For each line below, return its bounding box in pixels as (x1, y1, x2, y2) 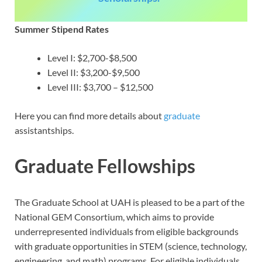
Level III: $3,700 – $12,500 (47, 81, 153, 92)
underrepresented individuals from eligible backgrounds (15, 226, 239, 237)
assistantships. (15, 124, 74, 136)
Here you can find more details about (15, 109, 164, 121)
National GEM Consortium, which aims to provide (15, 211, 214, 223)
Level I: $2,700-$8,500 (47, 51, 137, 63)
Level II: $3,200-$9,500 (47, 66, 140, 78)
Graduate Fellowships (15, 154, 195, 178)
